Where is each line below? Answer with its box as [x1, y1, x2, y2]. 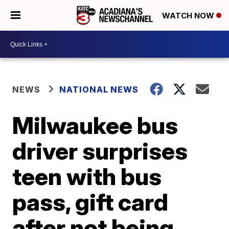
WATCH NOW [162, 11, 216, 21]
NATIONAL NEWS [59, 84, 139, 95]
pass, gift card [12, 188, 169, 216]
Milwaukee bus [12, 111, 178, 140]
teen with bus [12, 162, 162, 191]
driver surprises [12, 136, 188, 165]
